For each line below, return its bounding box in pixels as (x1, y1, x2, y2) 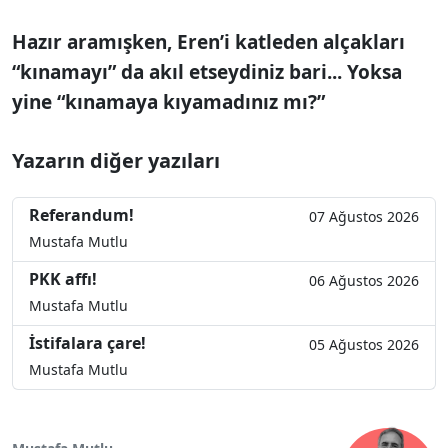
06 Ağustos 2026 (309, 270, 419, 290)
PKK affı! (29, 267, 97, 290)
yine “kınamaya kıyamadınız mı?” (12, 88, 325, 115)
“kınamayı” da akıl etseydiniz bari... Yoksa (12, 58, 402, 85)
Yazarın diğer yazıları (12, 146, 220, 174)
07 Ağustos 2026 (309, 206, 419, 226)
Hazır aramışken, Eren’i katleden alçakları (12, 28, 405, 55)
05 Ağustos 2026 (309, 334, 419, 354)
